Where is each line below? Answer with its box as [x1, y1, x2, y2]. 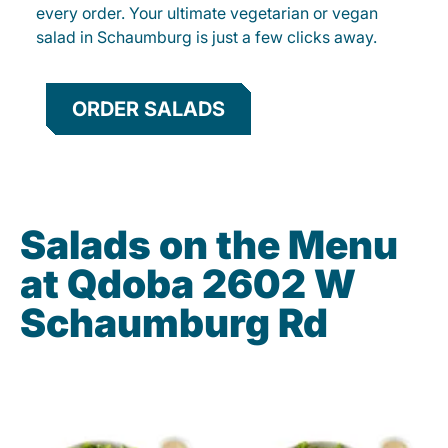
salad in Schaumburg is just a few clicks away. [36, 27, 377, 48]
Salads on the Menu [20, 221, 398, 269]
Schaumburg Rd [20, 299, 328, 347]
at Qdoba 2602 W [20, 260, 356, 308]
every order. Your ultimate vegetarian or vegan [36, 3, 378, 24]
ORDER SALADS [72, 97, 225, 122]
